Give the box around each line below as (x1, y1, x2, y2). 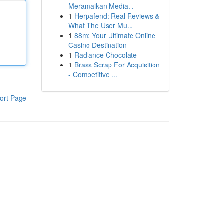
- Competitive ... (68, 69, 117, 79)
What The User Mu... (68, 21, 133, 30)
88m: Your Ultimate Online (74, 30, 155, 40)
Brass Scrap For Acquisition (74, 60, 160, 69)
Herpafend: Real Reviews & (74, 11, 159, 21)
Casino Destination (68, 40, 127, 50)
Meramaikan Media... (68, 1, 134, 11)
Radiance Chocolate (74, 50, 137, 60)
